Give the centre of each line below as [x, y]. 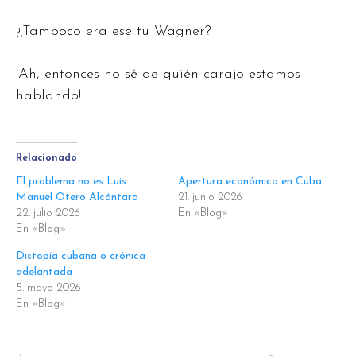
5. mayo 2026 [48, 288]
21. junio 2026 [210, 197]
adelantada [44, 272]
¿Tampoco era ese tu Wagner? [114, 31]
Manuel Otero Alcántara [77, 197]
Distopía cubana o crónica [81, 256]
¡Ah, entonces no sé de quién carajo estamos [158, 74]
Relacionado [46, 158]
